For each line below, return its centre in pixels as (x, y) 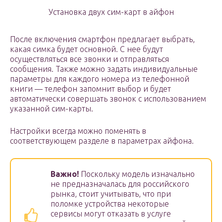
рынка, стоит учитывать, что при (111, 194)
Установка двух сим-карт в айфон (111, 12)
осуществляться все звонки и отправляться (89, 59)
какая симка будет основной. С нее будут (86, 49)
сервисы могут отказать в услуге (111, 214)
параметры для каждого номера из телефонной (100, 79)
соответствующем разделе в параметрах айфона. (102, 141)
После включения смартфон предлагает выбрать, (102, 39)
